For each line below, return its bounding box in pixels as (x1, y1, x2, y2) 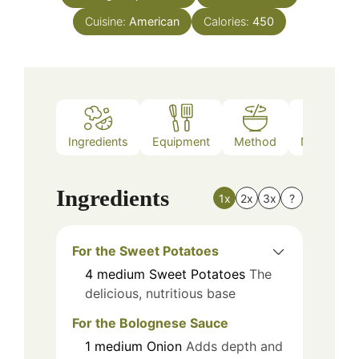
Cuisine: (85, 14, 129, 28)
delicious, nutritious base (85, 284, 236, 301)
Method (234, 135, 276, 149)
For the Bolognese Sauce (72, 314, 228, 331)
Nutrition (301, 135, 346, 149)
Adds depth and (186, 337, 283, 354)
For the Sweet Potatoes (72, 242, 219, 259)
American (129, 14, 179, 28)
